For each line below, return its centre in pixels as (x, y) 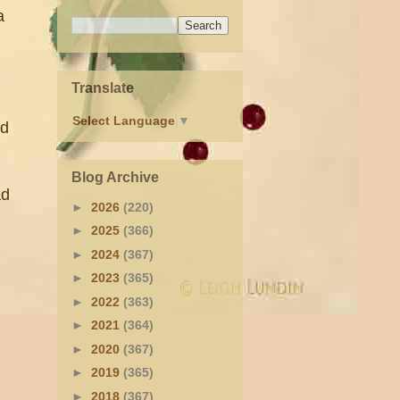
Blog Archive (115, 177)
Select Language (124, 121)
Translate (103, 87)
